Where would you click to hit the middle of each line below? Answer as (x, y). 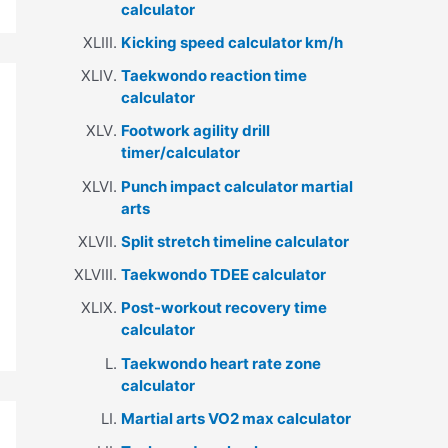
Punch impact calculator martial (237, 186)
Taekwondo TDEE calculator (223, 275)
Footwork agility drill (195, 131)
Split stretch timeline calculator (235, 241)
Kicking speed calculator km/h (232, 42)
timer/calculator (180, 153)
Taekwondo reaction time (214, 76)
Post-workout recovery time (224, 308)
